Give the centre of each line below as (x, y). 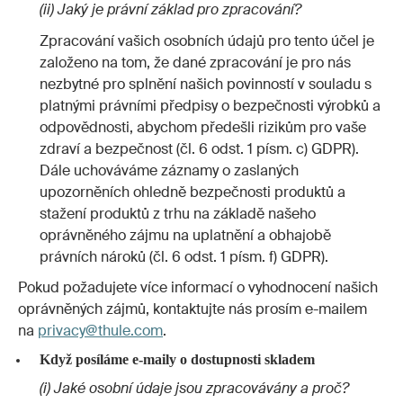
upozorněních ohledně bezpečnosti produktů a (193, 192)
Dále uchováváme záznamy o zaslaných (169, 170)
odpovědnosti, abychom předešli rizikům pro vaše (203, 127)
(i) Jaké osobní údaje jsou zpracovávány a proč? (194, 388)
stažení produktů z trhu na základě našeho (178, 213)
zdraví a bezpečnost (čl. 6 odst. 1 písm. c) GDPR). (200, 148)
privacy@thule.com (100, 331)
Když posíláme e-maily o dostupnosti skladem (177, 359)
